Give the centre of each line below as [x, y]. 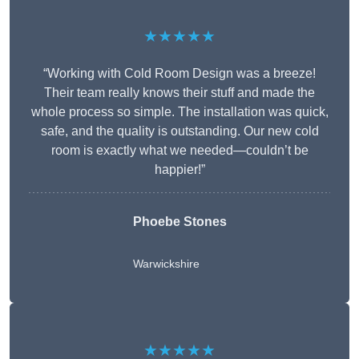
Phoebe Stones [179, 222]
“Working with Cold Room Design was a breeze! [179, 74]
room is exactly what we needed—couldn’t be [179, 151]
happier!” [179, 170]
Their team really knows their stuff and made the [179, 93]
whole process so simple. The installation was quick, [179, 112]
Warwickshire [166, 264]
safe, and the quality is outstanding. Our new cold [179, 131]
